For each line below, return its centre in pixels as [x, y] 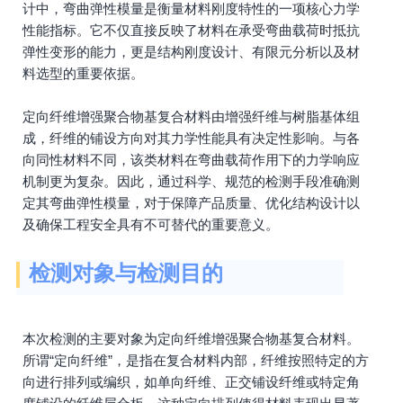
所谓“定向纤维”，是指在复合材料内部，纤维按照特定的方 [196, 360]
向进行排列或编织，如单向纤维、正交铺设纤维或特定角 [191, 382]
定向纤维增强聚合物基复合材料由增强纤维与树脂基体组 [191, 116]
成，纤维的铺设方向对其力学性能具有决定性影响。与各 [191, 138]
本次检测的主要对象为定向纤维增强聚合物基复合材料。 [191, 339]
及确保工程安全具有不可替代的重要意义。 [151, 224]
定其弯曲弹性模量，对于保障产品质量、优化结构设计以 [191, 203]
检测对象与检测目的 [126, 273]
